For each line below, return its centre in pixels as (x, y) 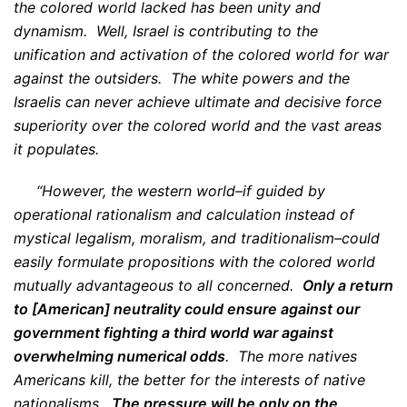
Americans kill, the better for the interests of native (189, 380)
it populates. (56, 149)
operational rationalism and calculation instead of (184, 214)
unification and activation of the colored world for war (201, 55)
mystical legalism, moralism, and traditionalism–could (197, 238)
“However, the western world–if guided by (169, 191)
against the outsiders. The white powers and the (182, 78)
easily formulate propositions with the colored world (194, 262)
